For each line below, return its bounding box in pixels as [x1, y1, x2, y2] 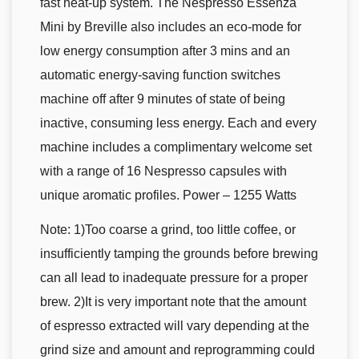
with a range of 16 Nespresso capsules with [40, 164, 287, 179]
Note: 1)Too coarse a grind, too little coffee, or [40, 223, 296, 237]
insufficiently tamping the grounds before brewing [40, 247, 318, 261]
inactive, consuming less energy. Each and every [40, 116, 317, 131]
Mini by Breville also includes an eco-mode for [40, 20, 301, 34]
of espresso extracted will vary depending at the [40, 319, 309, 333]
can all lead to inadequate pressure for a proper [40, 271, 308, 285]
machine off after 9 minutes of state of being [40, 92, 285, 107]
